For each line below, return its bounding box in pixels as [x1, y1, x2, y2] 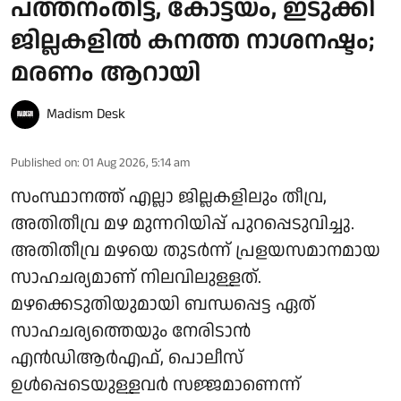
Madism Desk [47, 104, 125, 125]
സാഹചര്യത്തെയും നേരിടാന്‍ [11, 319, 251, 345]
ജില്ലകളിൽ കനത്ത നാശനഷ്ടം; [11, 23, 374, 60]
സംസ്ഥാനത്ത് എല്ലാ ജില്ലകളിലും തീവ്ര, [11, 184, 327, 210]
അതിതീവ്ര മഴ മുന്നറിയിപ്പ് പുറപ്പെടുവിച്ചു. [11, 211, 354, 237]
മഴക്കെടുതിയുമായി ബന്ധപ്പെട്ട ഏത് [11, 292, 315, 318]
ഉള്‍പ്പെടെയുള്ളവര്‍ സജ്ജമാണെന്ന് [11, 372, 301, 398]
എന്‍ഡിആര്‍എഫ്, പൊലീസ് [11, 346, 243, 371]
